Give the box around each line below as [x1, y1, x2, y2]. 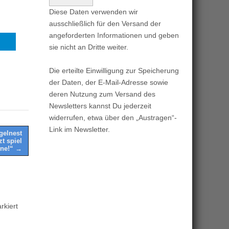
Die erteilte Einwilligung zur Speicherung [49, 66, 179, 75]
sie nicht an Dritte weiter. [49, 43, 128, 51]
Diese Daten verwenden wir [49, 8, 138, 16]
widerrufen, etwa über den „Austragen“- [49, 113, 177, 122]
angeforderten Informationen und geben [49, 31, 179, 39]
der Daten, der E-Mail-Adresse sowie [49, 78, 168, 86]
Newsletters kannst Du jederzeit [49, 102, 151, 110]
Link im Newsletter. [49, 125, 110, 133]
